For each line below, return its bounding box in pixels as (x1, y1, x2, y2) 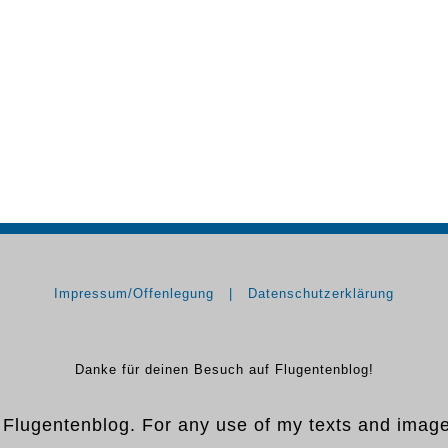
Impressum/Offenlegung (54, 286, 214, 302)
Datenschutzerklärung (248, 286, 394, 302)
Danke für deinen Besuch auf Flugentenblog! (74, 362, 374, 378)
